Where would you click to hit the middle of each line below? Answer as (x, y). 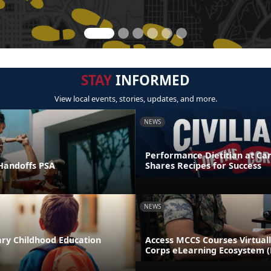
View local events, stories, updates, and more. (135, 99)
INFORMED (151, 80)
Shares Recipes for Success (203, 165)
